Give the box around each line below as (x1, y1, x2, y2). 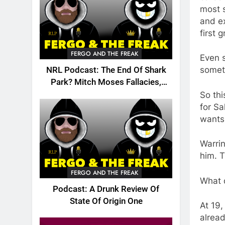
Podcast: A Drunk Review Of (53, 184, 159, 194)
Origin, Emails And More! (59, 89, 153, 99)
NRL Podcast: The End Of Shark (46, 65, 166, 75)
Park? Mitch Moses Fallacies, (51, 77, 161, 87)
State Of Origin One (69, 196, 143, 206)
